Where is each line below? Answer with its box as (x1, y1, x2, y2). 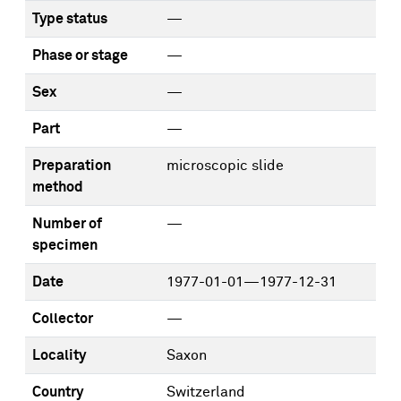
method (32, 180, 83, 194)
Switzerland (166, 385, 245, 399)
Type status (32, 12, 107, 26)
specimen (32, 238, 98, 252)
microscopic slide (166, 158, 284, 173)
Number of (32, 217, 102, 231)
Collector (32, 311, 93, 326)
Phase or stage (32, 48, 128, 63)
